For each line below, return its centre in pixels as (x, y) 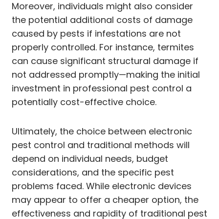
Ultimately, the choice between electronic (102, 131)
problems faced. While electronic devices (102, 186)
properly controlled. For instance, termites (103, 47)
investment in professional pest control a (102, 88)
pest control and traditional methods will (101, 145)
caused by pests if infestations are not (96, 33)
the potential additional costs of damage (102, 20)
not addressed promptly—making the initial (106, 74)
